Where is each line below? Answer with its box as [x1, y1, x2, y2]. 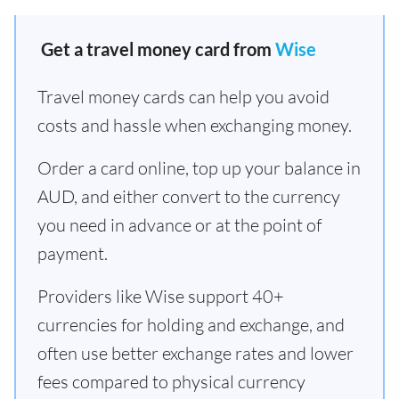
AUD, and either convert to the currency [37, 185, 340, 208]
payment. [37, 242, 108, 265]
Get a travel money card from [37, 38, 275, 60]
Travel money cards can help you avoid [37, 85, 330, 108]
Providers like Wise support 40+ [37, 285, 284, 307]
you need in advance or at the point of [37, 214, 322, 236]
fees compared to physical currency [37, 370, 305, 393]
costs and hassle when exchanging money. [37, 114, 352, 136]
